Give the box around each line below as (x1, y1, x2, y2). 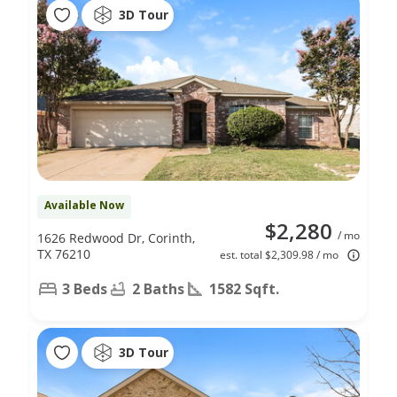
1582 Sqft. (209, 278, 279, 299)
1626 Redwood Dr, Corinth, (37, 229, 195, 246)
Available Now (44, 197, 124, 213)
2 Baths (132, 278, 184, 299)
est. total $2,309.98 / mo (220, 246, 339, 262)
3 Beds (62, 278, 107, 299)
